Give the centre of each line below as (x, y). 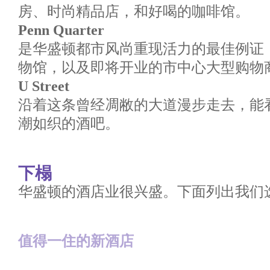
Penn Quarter (61, 30)
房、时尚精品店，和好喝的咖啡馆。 (134, 11)
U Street (44, 86)
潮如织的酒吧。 (69, 123)
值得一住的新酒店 (76, 241)
